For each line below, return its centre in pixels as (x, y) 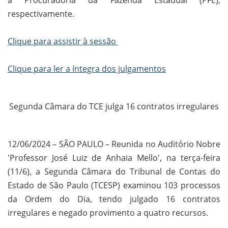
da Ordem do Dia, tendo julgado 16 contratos (114, 199)
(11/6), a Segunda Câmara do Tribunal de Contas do (114, 172)
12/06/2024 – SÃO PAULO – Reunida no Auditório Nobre (114, 144)
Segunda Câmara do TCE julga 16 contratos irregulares (114, 107)
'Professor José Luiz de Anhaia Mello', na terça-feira (114, 158)
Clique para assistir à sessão (63, 41)
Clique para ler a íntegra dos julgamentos (87, 69)
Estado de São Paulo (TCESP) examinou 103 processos (114, 186)
